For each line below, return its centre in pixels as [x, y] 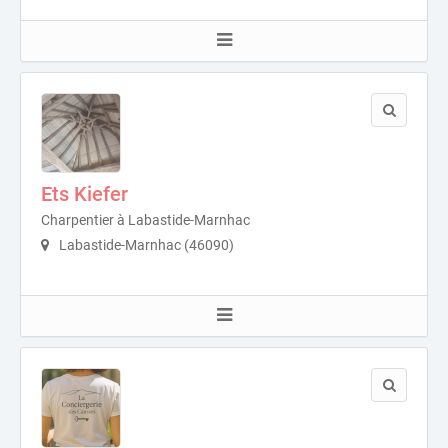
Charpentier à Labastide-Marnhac [145, 220]
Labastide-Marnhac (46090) [145, 245]
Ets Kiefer [84, 194]
